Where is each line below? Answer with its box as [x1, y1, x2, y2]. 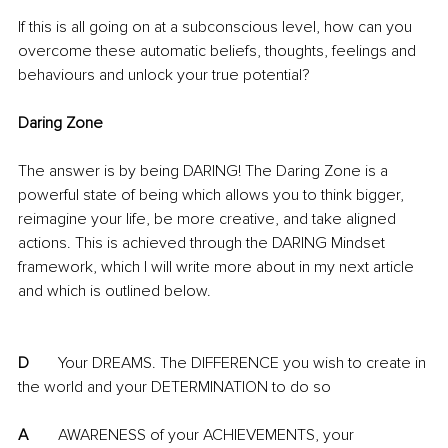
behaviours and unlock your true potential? [18, 65, 310, 86]
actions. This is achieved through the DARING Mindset [18, 233, 389, 254]
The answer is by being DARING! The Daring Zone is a [18, 161, 392, 182]
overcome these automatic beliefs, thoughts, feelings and [18, 41, 420, 62]
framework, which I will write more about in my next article [18, 257, 418, 278]
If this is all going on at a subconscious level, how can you [18, 17, 416, 38]
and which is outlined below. [18, 281, 211, 302]
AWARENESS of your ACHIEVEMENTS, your [28, 425, 58, 446]
